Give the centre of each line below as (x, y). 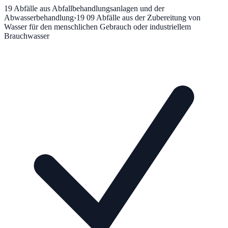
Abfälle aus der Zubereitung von (148, 17)
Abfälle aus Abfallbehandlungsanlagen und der (89, 8)
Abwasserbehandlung (39, 17)
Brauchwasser (27, 36)
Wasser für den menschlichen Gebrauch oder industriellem (97, 26)
